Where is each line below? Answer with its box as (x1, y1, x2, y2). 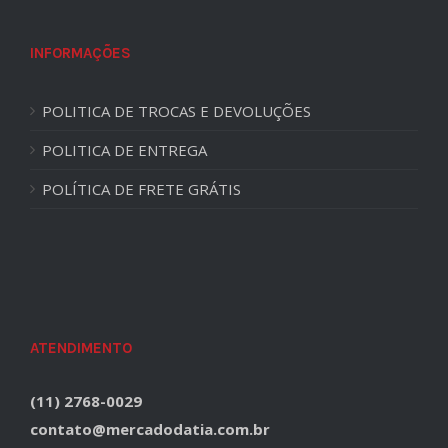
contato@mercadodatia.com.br (30, 418, 270, 439)
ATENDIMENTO (30, 338, 132, 357)
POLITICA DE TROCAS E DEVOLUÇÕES (42, 100, 311, 121)
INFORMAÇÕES (30, 43, 131, 62)
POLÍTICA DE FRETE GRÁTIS (42, 178, 241, 199)
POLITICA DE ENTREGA (42, 139, 207, 160)
